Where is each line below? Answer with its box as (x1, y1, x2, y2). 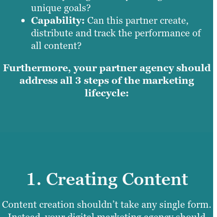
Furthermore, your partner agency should (2, 61, 211, 74)
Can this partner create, (87, 14, 188, 27)
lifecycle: (84, 86, 129, 99)
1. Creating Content (25, 167, 188, 190)
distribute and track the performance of (31, 26, 201, 39)
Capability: (31, 14, 87, 27)
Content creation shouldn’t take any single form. (2, 198, 211, 211)
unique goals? (31, 1, 91, 14)
